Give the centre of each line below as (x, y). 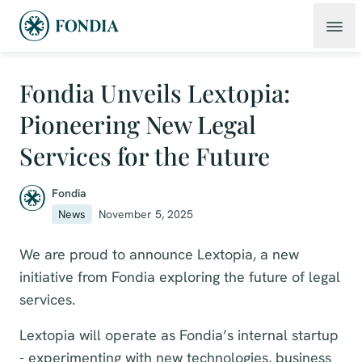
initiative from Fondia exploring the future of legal (180, 277)
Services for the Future (145, 156)
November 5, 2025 (146, 214)
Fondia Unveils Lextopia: (155, 93)
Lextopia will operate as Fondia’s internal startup (179, 335)
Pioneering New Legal (138, 124)
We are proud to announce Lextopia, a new (159, 254)
